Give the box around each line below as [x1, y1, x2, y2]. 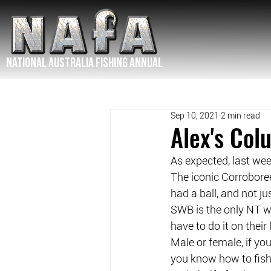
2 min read [221, 111, 260, 120]
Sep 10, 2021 [171, 111, 219, 120]
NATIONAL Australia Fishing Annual [5, 55, 163, 71]
